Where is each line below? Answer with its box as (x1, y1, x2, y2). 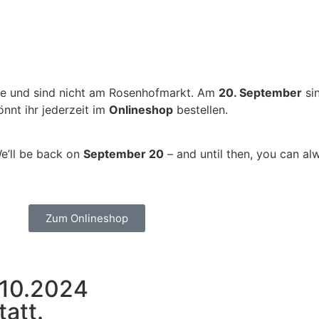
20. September (219, 85, 302, 100)
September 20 (83, 147, 164, 162)
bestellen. (173, 102, 228, 117)
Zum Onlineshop (46, 211, 128, 225)
